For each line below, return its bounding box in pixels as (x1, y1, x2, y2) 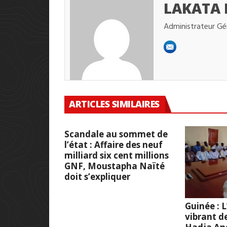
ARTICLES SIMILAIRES (69, 98, 160, 110)
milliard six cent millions (64, 149, 169, 162)
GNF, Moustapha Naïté (64, 160, 165, 172)
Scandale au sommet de (64, 128, 168, 140)
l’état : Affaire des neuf (64, 139, 163, 151)
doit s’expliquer (64, 171, 130, 183)
